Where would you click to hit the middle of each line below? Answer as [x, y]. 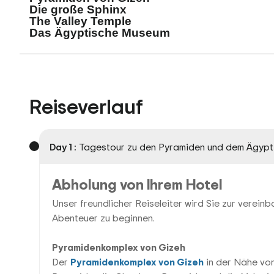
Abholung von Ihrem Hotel [137, 184]
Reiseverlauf [86, 106]
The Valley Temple [80, 21]
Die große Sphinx [78, 9]
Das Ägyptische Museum [100, 33]
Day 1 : [63, 147]
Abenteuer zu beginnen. [103, 218]
